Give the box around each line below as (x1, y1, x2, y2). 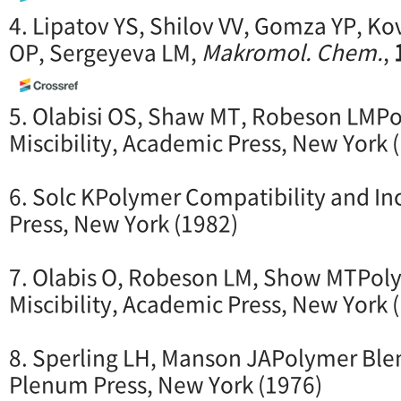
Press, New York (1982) (9, 206, 238, 239)
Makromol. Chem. (201, 35, 383, 68)
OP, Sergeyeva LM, (9, 35, 201, 68)
